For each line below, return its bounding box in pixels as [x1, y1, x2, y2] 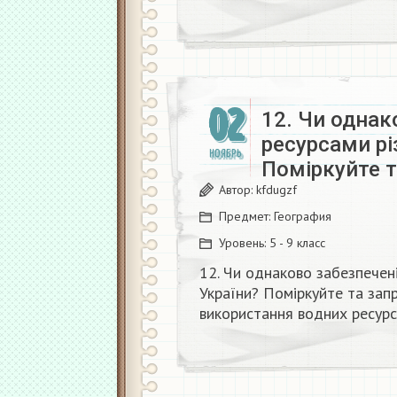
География [274, 208, 331, 224]
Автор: [219, 182, 256, 198]
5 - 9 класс [269, 235, 325, 251]
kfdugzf [256, 182, 297, 198]
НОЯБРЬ [208, 147, 242, 160]
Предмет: [219, 208, 274, 224]
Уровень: [219, 235, 269, 251]
